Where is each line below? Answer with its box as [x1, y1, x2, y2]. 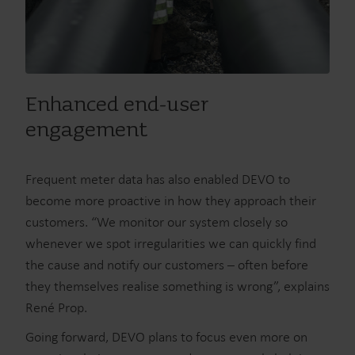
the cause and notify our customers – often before [25, 256, 308, 273]
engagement [25, 117, 148, 143]
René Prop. [25, 299, 90, 316]
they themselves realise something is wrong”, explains [25, 277, 330, 295]
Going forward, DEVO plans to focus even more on [25, 328, 307, 345]
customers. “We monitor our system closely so [25, 213, 288, 231]
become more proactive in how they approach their [25, 192, 316, 209]
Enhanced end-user [25, 92, 209, 118]
